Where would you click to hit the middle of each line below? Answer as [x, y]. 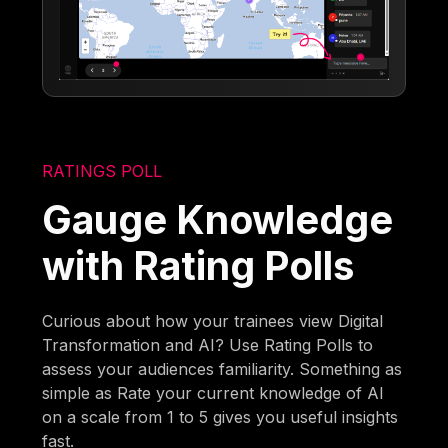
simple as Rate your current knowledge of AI [213, 392]
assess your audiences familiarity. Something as [222, 368]
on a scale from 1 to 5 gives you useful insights [220, 416]
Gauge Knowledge [218, 219]
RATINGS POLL [102, 170]
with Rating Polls [198, 265]
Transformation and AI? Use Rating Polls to [208, 344]
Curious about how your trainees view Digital [213, 320]
